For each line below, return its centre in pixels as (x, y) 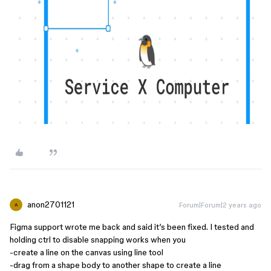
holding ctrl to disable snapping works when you (98, 240)
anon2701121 (51, 204)
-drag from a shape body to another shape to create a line (116, 265)
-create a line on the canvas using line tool (87, 252)
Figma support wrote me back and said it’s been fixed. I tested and (132, 227)
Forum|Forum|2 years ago (220, 205)
